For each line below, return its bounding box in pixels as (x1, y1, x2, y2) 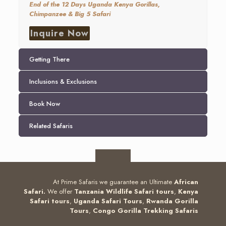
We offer (47, 187, 74, 196)
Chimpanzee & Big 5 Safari (29, 9, 110, 19)
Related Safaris (29, 121, 73, 131)
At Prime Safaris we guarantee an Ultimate (53, 177, 174, 187)
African (174, 177, 198, 187)
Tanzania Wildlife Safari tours (74, 187, 174, 196)
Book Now (29, 99, 60, 108)
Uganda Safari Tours (74, 196, 142, 206)
